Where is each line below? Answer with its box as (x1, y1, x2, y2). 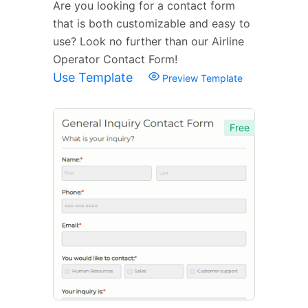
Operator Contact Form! (53, 52, 177, 66)
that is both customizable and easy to (53, 16, 250, 30)
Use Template (53, 69, 136, 85)
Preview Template (159, 71, 243, 84)
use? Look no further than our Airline (53, 34, 244, 48)
